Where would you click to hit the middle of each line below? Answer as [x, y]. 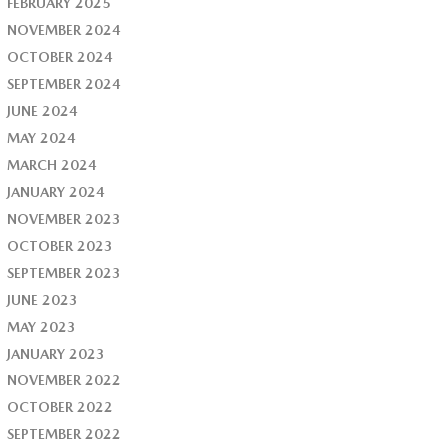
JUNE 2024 [43, 110]
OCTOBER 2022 [60, 407]
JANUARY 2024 [56, 191]
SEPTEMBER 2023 [64, 272]
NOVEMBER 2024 [64, 29]
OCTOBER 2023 [60, 245]
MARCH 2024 [52, 164]
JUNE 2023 [43, 299]
